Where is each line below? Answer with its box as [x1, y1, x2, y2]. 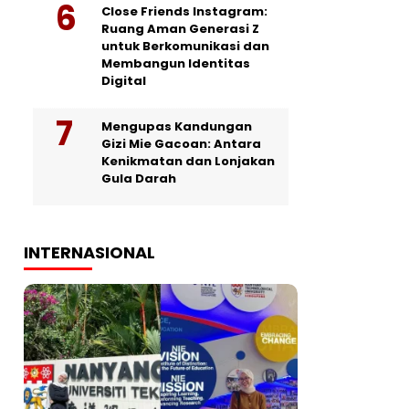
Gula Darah [101, 170, 176, 187]
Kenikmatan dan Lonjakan [101, 152, 275, 170]
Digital [101, 72, 146, 89]
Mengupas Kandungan [101, 118, 252, 135]
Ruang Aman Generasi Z [101, 20, 259, 37]
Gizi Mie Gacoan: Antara [101, 135, 261, 152]
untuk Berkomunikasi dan [101, 37, 269, 55]
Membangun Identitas [101, 55, 250, 72]
